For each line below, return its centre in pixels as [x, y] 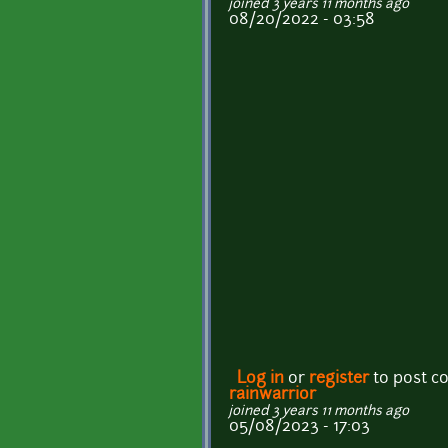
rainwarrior [272, 395]
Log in [260, 379]
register [339, 379]
